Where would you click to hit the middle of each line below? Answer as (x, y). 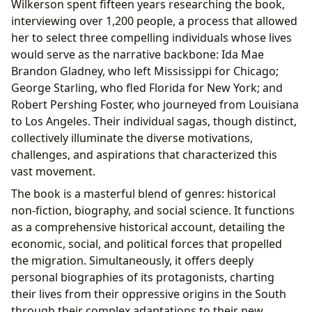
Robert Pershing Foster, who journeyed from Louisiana (155, 104)
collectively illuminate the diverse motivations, (132, 138)
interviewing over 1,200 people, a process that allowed (154, 21)
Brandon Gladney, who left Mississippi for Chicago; (145, 71)
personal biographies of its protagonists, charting (143, 277)
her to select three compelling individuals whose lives (151, 37)
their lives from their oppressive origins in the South (149, 294)
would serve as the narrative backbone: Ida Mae (138, 54)
